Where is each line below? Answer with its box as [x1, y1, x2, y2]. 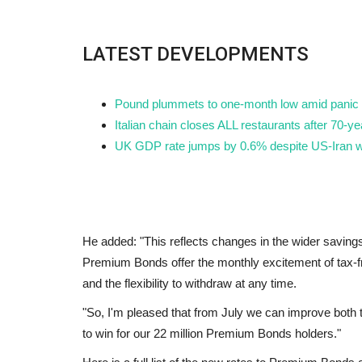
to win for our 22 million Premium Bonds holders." [82, 326, 341, 340]
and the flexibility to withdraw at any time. [82, 276, 297, 290]
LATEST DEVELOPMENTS [82, 42, 309, 65]
